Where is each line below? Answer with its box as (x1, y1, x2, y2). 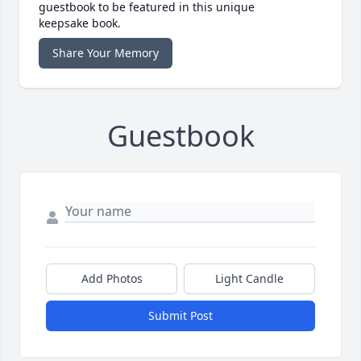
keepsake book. (39, 15, 121, 31)
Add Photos (81, 271, 143, 287)
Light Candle (215, 271, 284, 287)
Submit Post (148, 308, 213, 324)
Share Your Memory (52, 45, 159, 61)
